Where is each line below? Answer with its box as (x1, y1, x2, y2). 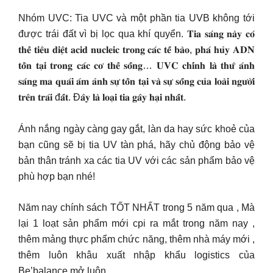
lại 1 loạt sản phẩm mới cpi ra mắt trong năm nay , (18, 218, 255, 229)
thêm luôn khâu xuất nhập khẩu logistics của (18, 250, 255, 260)
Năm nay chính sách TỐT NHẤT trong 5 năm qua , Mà (18, 202, 255, 213)
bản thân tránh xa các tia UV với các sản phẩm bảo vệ (18, 155, 255, 166)
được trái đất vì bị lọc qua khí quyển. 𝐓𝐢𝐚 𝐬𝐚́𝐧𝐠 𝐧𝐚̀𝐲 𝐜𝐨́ (18, 29, 255, 39)
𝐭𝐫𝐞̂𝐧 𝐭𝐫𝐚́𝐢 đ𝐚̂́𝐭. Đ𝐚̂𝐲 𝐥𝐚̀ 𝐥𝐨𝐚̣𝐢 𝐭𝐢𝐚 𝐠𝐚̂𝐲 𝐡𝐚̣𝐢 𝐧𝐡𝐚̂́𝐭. (18, 92, 186, 102)
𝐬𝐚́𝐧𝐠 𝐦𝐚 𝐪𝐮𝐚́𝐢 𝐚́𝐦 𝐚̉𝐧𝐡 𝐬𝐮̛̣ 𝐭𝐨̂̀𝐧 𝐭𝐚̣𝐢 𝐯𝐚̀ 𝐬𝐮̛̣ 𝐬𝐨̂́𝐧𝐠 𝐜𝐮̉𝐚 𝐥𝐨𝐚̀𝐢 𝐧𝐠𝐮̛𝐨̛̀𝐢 (18, 76, 255, 87)
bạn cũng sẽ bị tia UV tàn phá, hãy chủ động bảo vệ (18, 139, 255, 150)
